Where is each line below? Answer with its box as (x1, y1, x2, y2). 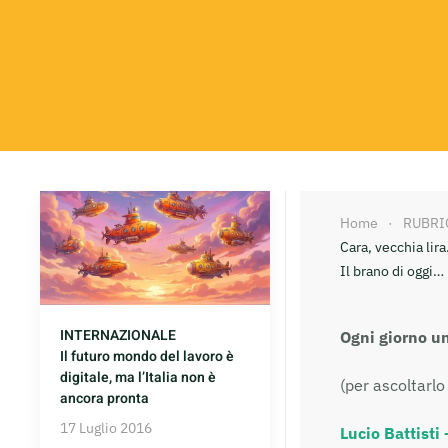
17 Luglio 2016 (60, 419, 152, 438)
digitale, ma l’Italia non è (60, 367, 216, 389)
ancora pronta (60, 388, 149, 410)
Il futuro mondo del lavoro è (60, 346, 234, 368)
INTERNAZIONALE (60, 325, 176, 347)
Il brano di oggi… (339, 261, 444, 280)
